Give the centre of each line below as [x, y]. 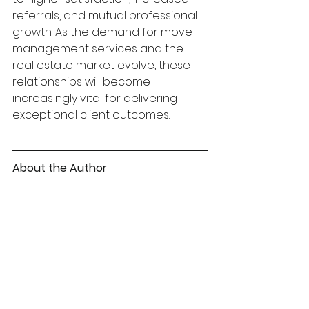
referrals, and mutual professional [106, 15]
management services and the [99, 48]
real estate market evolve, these [103, 65]
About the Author [60, 168]
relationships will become [83, 81]
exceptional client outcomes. [91, 114]
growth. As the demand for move [104, 32]
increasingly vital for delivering [96, 98]
